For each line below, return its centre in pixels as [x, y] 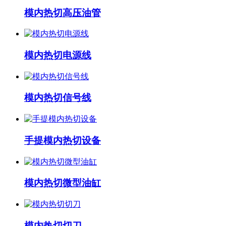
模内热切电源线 [58, 55]
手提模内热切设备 [63, 140]
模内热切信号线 [58, 98]
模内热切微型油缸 [63, 183]
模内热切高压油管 [63, 13]
